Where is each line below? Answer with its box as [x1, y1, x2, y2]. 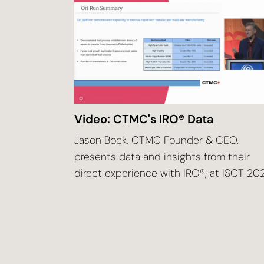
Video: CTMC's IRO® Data [74, 111, 213, 127]
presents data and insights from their [74, 149, 250, 164]
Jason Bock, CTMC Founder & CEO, [74, 133, 239, 147]
